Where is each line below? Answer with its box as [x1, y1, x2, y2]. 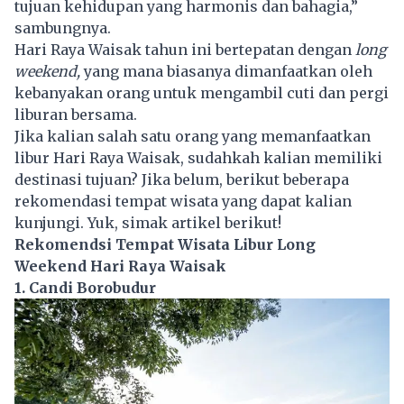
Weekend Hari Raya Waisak [14, 256, 226, 275]
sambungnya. [14, 18, 111, 37]
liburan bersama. [14, 105, 137, 124]
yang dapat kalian [218, 191, 352, 210]
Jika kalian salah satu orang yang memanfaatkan [14, 126, 371, 145]
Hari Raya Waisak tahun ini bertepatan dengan [14, 40, 355, 59]
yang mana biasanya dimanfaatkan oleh [84, 61, 372, 80]
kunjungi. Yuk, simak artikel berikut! [14, 213, 281, 232]
